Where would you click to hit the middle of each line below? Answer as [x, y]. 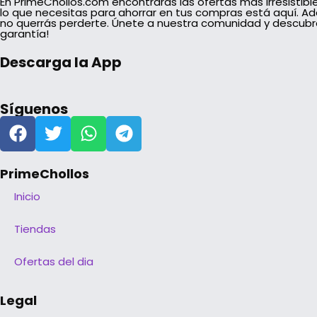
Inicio [27, 196]
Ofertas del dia [54, 261]
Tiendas [35, 229]
